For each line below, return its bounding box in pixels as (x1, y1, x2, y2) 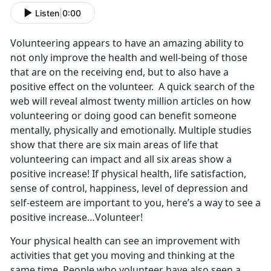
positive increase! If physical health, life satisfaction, (10, 167, 246, 181)
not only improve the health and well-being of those (10, 51, 247, 65)
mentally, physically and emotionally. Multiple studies (10, 123, 252, 137)
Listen (35, 7, 59, 18)
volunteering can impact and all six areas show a (10, 152, 232, 166)
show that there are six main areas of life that (10, 138, 218, 152)
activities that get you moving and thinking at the (10, 249, 235, 263)
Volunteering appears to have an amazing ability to (10, 36, 244, 50)
